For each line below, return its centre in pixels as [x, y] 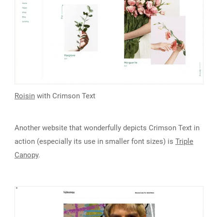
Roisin [25, 96]
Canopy [26, 155]
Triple [184, 141]
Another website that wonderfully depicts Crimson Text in [107, 128]
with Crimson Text [65, 96]
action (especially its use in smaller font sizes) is [95, 141]
